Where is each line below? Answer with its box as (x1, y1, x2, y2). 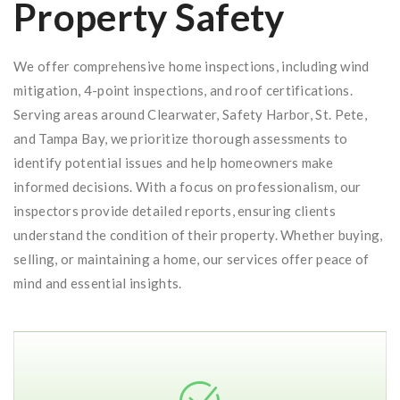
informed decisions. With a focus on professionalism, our (13, 178, 362, 195)
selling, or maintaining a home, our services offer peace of (13, 250, 370, 267)
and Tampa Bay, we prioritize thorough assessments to (13, 129, 348, 146)
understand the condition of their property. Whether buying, (13, 226, 383, 243)
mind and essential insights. (13, 274, 182, 291)
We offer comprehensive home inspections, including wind (13, 57, 370, 74)
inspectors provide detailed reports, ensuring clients (13, 202, 336, 219)
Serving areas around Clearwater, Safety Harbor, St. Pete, (13, 105, 368, 122)
